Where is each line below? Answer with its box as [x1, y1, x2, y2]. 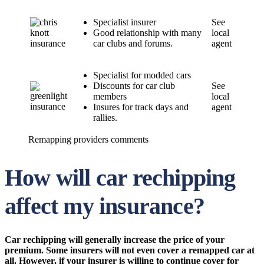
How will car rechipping [5, 164, 236, 191]
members [93, 91, 127, 101]
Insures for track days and [93, 102, 189, 112]
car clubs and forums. [93, 38, 173, 48]
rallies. [93, 113, 117, 123]
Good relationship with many [93, 28, 202, 38]
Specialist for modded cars [93, 70, 191, 80]
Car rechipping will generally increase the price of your [5, 235, 225, 245]
